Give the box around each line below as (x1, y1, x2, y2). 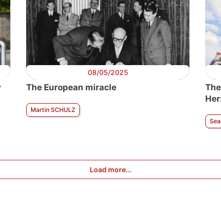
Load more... (89, 165, 132, 174)
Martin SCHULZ (31, 106, 75, 113)
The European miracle (26, 82, 116, 92)
